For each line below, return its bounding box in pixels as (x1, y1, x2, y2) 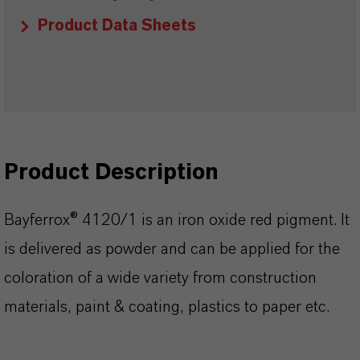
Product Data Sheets (38, 18, 196, 34)
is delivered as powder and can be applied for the (4, 241, 340, 257)
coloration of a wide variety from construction (4, 270, 317, 286)
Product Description (4, 162, 219, 184)
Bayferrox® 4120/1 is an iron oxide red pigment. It (4, 212, 350, 228)
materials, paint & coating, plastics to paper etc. (4, 299, 329, 315)
